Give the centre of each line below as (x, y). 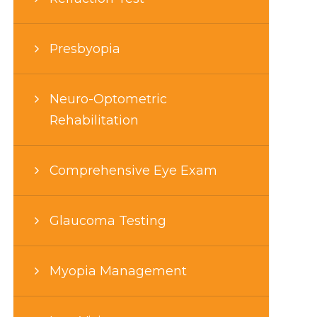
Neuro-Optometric (108, 98)
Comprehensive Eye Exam (133, 170)
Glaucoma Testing (108, 220)
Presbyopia (85, 48)
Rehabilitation (94, 120)
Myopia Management (118, 270)
